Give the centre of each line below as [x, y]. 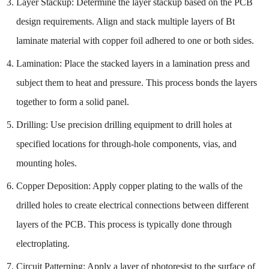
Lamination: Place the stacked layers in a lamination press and [133, 63]
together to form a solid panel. [72, 101]
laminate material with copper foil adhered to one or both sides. [135, 40]
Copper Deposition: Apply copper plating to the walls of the [129, 186]
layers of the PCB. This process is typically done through [124, 224]
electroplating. [43, 243]
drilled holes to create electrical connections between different [132, 205]
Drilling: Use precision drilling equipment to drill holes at [124, 124]
